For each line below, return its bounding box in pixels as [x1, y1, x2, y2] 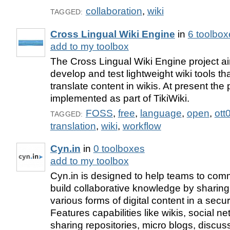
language [140, 107, 182, 119]
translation [50, 120, 96, 131]
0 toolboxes [93, 143, 145, 154]
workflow [122, 120, 161, 131]
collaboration [85, 6, 142, 17]
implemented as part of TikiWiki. [50, 92, 189, 104]
